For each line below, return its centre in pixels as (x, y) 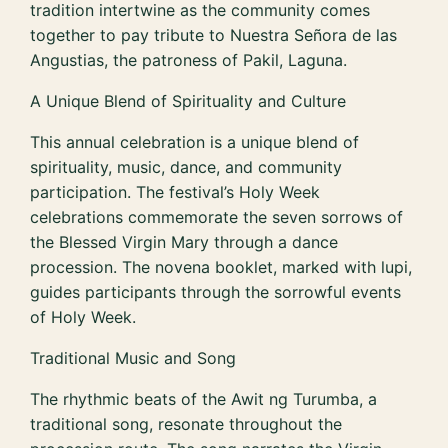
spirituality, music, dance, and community (186, 166)
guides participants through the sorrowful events (216, 291)
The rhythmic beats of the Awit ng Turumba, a (204, 398)
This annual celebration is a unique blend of (195, 141)
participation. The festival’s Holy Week (175, 191)
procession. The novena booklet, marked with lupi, (221, 266)
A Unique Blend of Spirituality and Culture (188, 100)
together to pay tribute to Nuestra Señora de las (214, 34)
